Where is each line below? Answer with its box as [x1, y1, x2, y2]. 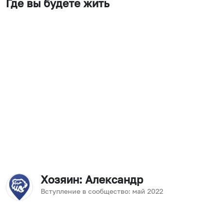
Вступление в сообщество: [41, 187, 130, 195]
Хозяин [41, 173, 79, 186]
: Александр [79, 173, 143, 186]
